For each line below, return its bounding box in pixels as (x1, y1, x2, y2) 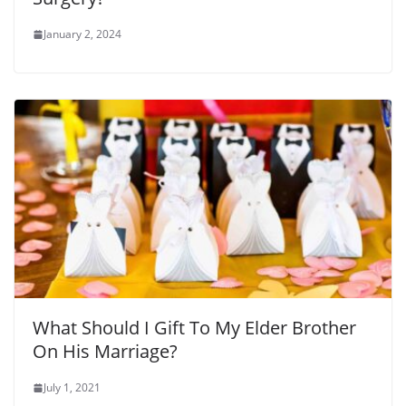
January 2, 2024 (43, 26, 121, 43)
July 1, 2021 (43, 380, 101, 396)
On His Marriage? (33, 339, 178, 364)
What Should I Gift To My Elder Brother (33, 315, 356, 341)
